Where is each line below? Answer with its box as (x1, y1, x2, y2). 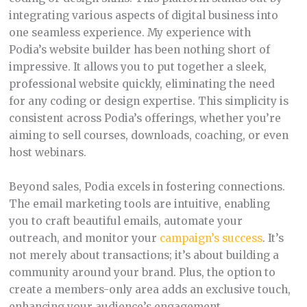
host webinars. (8, 145, 86, 159)
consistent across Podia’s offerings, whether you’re (8, 111, 281, 125)
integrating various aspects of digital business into (8, 8, 278, 22)
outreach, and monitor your (8, 231, 160, 245)
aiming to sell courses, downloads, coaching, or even (8, 128, 288, 142)
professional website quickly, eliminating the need (8, 77, 275, 90)
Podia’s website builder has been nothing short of (8, 42, 270, 56)
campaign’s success (159, 231, 262, 245)
